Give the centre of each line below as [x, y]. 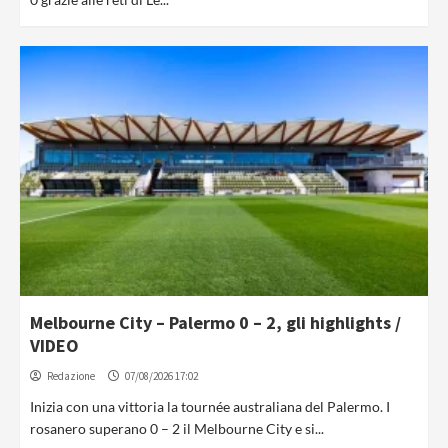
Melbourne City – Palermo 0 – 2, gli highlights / [215, 322]
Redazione [71, 376]
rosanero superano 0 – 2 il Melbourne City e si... [177, 428]
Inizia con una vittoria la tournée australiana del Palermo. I [210, 406]
